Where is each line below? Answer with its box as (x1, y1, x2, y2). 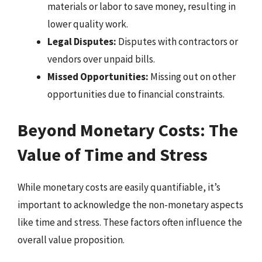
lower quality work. (47, 17, 128, 30)
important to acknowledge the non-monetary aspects (18, 198, 243, 211)
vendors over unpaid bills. (47, 52, 155, 65)
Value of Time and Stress (18, 143, 208, 166)
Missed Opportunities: (47, 70, 149, 83)
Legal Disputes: (47, 35, 116, 48)
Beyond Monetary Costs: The (18, 119, 238, 141)
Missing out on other (149, 70, 236, 83)
